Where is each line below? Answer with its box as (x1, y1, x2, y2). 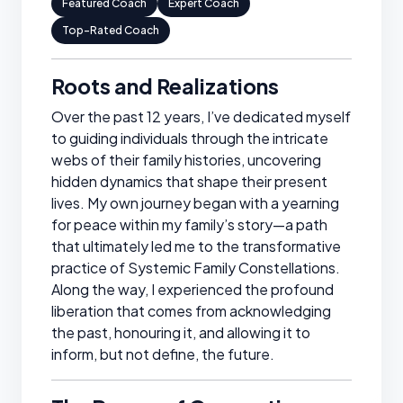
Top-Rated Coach (62, 23, 159, 37)
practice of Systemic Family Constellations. (51, 258, 340, 277)
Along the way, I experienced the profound (51, 280, 334, 299)
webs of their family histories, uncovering (51, 150, 321, 169)
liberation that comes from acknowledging (51, 301, 331, 320)
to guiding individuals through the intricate (51, 129, 328, 148)
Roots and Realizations (51, 73, 279, 99)
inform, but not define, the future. (51, 345, 274, 363)
